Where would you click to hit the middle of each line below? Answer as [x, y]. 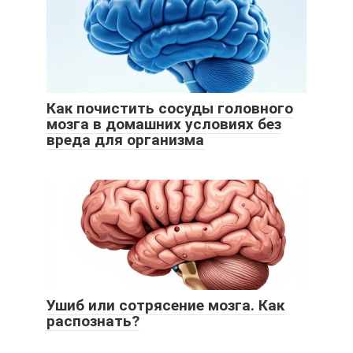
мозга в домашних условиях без [164, 124]
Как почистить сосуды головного [170, 109]
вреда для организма [125, 140]
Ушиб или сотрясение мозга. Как [165, 306]
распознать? [93, 321]
